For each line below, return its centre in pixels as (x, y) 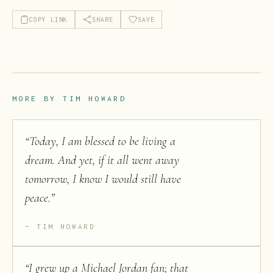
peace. (38, 198)
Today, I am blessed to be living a (102, 142)
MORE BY (38, 99)
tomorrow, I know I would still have (103, 179)
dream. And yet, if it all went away (102, 161)
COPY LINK (48, 19)
